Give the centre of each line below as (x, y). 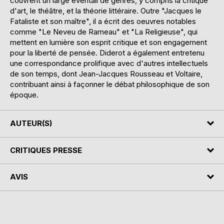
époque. (24, 95)
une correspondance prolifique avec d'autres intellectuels (109, 63)
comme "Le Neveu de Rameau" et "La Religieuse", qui (104, 32)
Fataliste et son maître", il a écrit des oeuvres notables (103, 21)
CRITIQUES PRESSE (46, 150)
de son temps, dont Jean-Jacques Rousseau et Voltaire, (106, 74)
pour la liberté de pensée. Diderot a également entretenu (107, 53)
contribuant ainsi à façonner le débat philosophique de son (110, 84)
